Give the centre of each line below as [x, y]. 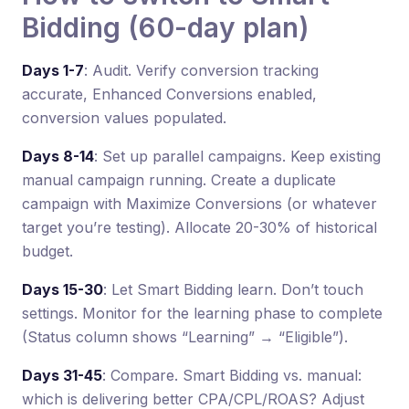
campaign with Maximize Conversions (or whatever [199, 203]
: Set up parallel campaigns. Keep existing [237, 156]
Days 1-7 [53, 70]
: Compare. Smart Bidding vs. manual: [232, 375]
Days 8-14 [58, 156]
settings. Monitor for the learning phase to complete [202, 313]
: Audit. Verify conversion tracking [201, 70]
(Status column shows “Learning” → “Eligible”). [185, 336]
